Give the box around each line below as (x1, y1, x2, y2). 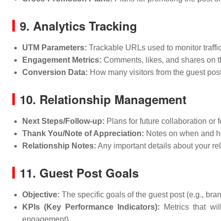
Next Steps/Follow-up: (22, 117, 105, 125)
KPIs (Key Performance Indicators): (22, 203, 160, 211)
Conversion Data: (22, 68, 88, 76)
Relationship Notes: (22, 142, 96, 150)
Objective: (22, 190, 60, 199)
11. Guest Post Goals (20, 164, 139, 181)
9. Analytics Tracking (20, 17, 137, 34)
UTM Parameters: (22, 43, 87, 52)
